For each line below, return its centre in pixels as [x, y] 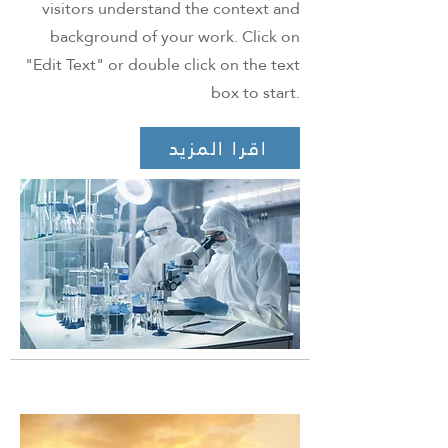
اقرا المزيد [218, 148]
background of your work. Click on [175, 36]
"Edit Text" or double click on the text [162, 64]
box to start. [255, 92]
